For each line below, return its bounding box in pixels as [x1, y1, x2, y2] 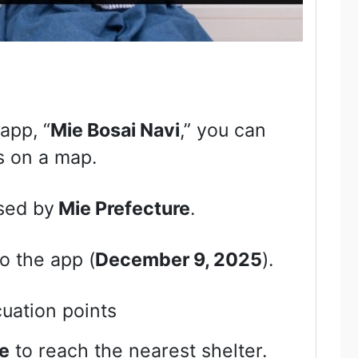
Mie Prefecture [54, 197, 190, 221]
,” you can [179, 119, 266, 142]
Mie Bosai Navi [50, 119, 180, 142]
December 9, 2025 [94, 249, 262, 272]
